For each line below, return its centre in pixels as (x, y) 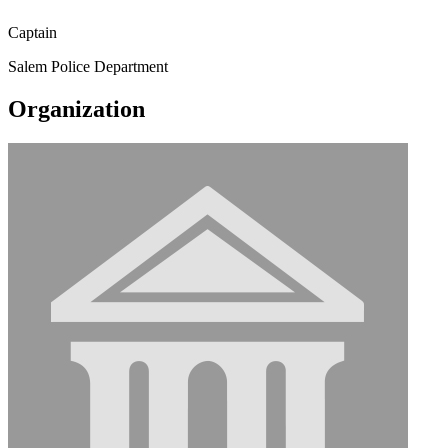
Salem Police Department (88, 66)
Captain (32, 32)
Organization (76, 108)
